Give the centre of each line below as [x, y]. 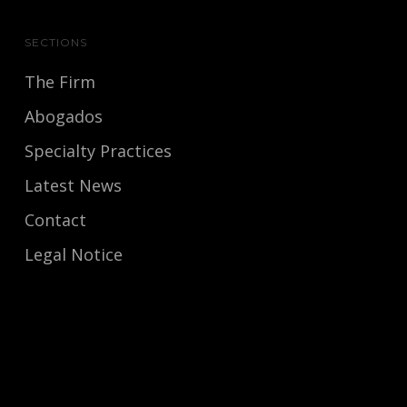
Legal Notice [73, 255]
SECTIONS [55, 43]
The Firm [60, 82]
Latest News [73, 186]
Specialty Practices [98, 151]
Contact [55, 220]
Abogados [63, 117]
